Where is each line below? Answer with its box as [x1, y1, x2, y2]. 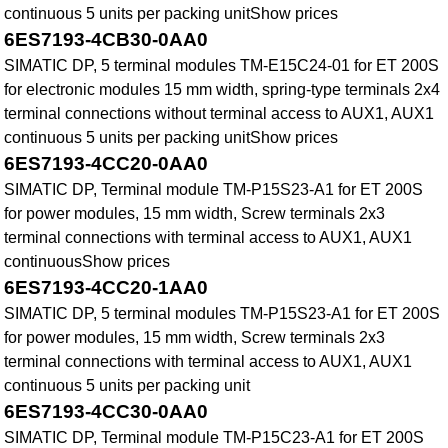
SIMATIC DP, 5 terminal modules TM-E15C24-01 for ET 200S [4, 57, 440, 75]
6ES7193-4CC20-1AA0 [4, 277, 209, 299]
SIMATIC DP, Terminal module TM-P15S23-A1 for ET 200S [4, 181, 424, 199]
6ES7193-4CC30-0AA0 [4, 401, 209, 423]
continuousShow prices [4, 253, 171, 271]
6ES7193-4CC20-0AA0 [4, 153, 209, 175]
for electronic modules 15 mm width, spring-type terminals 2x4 [4, 81, 441, 99]
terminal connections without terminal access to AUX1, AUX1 [4, 105, 435, 123]
